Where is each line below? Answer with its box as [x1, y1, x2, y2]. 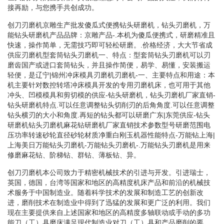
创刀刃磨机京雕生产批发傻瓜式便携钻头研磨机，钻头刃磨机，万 [7, 20, 210, 29]
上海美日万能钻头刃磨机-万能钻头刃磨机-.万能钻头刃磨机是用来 [7, 140, 210, 149]
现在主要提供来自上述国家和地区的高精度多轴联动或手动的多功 [7, 208, 210, 216]
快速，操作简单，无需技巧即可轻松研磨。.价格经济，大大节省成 [7, 40, 212, 49]
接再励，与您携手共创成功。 [7, 3, 98, 11]
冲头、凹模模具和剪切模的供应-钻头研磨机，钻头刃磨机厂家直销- [7, 90, 215, 99]
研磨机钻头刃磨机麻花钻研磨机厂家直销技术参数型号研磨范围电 [7, 120, 210, 129]
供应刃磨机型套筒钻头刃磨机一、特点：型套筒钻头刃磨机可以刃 [7, 50, 210, 59]
